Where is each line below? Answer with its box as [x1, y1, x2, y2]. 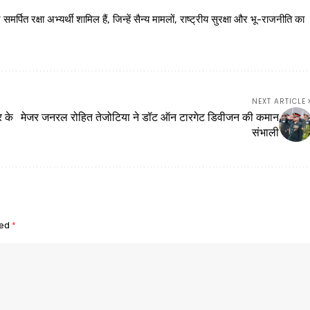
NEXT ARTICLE [251, 95, 306, 107]
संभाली [251, 125, 279, 139]
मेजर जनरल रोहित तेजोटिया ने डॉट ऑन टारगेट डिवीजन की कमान [20, 109, 279, 124]
